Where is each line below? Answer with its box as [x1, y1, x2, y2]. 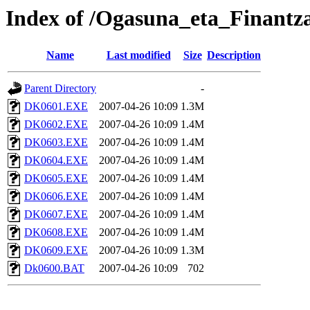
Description [207, 49, 261, 62]
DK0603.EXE [24, 136, 88, 149]
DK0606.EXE [24, 190, 88, 203]
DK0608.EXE [24, 226, 88, 239]
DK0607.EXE [24, 208, 88, 221]
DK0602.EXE [24, 118, 88, 131]
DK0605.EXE [24, 172, 88, 185]
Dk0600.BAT [24, 262, 84, 275]
